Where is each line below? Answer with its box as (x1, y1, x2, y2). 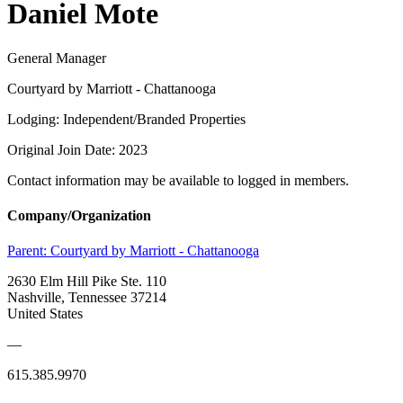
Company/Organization (7, 208, 151, 224)
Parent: (7, 243, 50, 259)
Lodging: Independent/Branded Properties (7, 111, 246, 127)
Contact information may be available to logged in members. (7, 172, 349, 188)
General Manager (7, 49, 106, 66)
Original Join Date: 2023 (7, 141, 148, 157)
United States (7, 306, 83, 322)
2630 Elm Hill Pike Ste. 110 (7, 273, 166, 290)
